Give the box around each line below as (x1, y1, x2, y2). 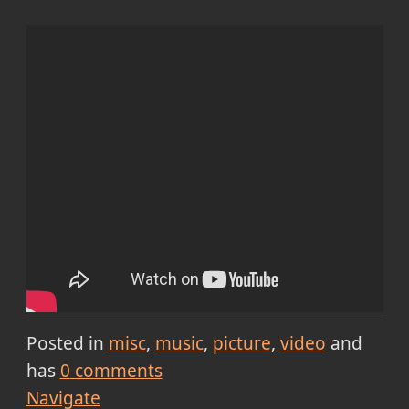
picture (212, 330, 271, 355)
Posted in (26, 330, 104, 355)
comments (69, 358, 163, 383)
